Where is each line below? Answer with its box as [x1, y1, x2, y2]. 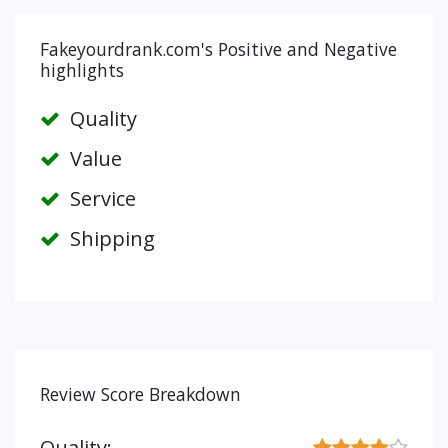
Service [65, 185, 136, 212]
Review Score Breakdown [40, 382, 241, 406]
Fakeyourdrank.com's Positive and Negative [40, 37, 397, 61]
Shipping [65, 225, 155, 252]
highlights [40, 58, 124, 82]
